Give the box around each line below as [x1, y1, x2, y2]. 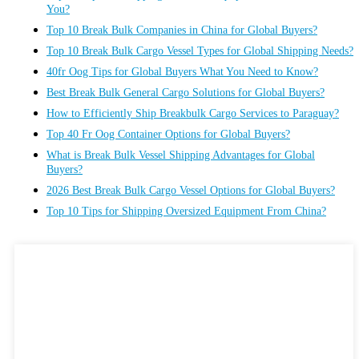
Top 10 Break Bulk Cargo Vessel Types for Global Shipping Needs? [46, 44, 353, 57]
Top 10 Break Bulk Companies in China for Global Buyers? [46, 23, 317, 36]
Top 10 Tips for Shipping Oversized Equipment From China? [46, 204, 326, 217]
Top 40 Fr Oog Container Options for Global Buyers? [46, 127, 290, 140]
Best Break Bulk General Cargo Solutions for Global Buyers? [46, 86, 325, 99]
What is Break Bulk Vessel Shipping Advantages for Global [46, 148, 315, 161]
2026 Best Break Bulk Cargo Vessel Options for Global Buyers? [46, 184, 335, 196]
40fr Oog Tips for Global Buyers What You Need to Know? [46, 65, 318, 78]
